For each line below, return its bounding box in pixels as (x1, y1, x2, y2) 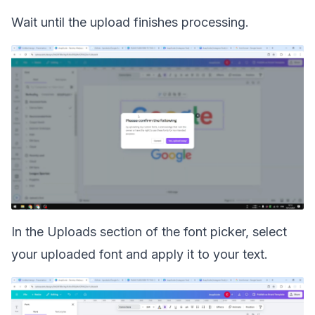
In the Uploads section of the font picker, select (11, 224, 287, 239)
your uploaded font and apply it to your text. (11, 247, 268, 262)
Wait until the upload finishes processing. (11, 15, 249, 30)
